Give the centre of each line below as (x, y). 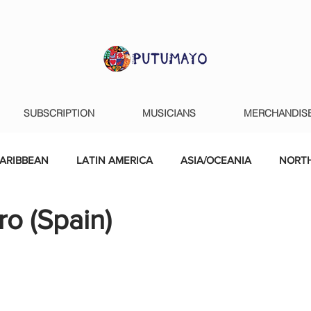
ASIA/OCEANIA (216, 160)
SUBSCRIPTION (59, 113)
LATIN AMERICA (115, 160)
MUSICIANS (169, 113)
